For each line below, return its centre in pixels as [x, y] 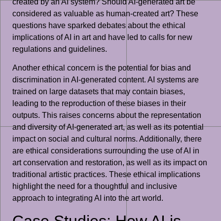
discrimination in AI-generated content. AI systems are [106, 80]
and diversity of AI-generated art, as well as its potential [108, 127]
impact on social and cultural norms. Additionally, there [107, 139]
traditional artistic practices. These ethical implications [106, 175]
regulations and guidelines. [60, 49]
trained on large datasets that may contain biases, [99, 92]
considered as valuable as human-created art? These [105, 14]
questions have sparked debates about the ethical [99, 26]
